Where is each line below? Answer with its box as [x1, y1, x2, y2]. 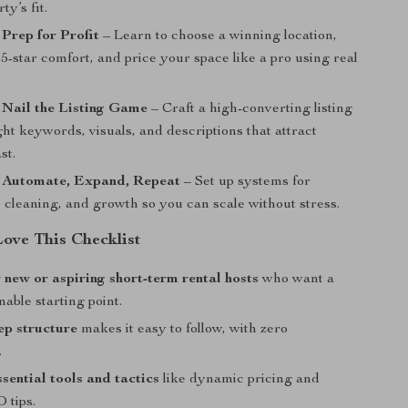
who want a [259, 272, 335, 287]
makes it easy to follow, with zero [77, 322, 289, 337]
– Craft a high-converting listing [148, 102, 353, 117]
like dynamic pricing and [159, 372, 321, 387]
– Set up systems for [180, 175, 311, 189]
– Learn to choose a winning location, [99, 29, 338, 44]
